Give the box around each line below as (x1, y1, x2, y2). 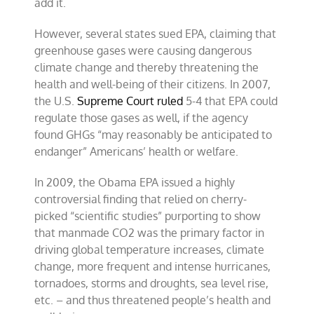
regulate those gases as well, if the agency (34, 111, 249, 125)
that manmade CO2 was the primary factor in (34, 226, 265, 240)
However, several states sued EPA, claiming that (34, 27, 277, 41)
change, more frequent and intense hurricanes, (34, 259, 271, 273)
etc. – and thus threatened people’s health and (34, 293, 271, 307)
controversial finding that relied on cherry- (34, 192, 247, 206)
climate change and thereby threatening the (34, 60, 259, 74)
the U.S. (34, 94, 78, 108)
